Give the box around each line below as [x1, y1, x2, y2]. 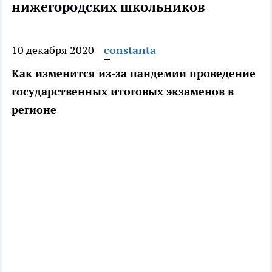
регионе [12, 103, 56, 117]
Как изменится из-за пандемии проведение [12, 66, 256, 81]
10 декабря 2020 [12, 43, 94, 58]
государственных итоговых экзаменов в [12, 84, 234, 99]
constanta [104, 43, 156, 58]
